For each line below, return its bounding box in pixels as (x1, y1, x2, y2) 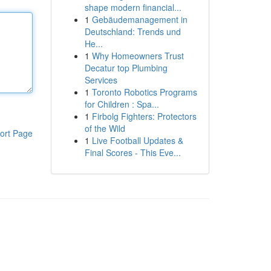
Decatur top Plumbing (84, 62, 168, 74)
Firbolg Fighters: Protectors (91, 110, 197, 122)
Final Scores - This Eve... (84, 146, 181, 158)
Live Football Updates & (91, 134, 183, 146)
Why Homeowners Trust (91, 50, 184, 62)
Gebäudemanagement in (91, 13, 188, 25)
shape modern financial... (84, 1, 181, 13)
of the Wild (84, 122, 125, 134)
